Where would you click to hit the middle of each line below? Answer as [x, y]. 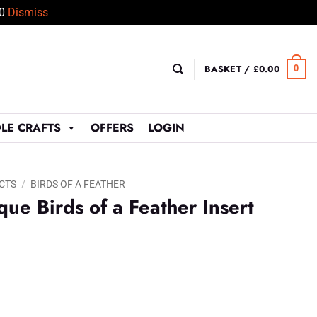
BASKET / [229, 69]
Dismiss [28, 12]
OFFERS [112, 128]
